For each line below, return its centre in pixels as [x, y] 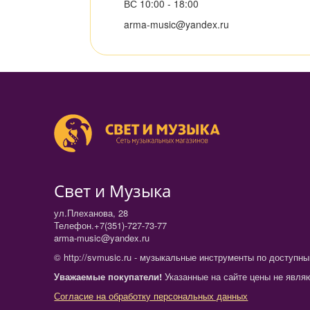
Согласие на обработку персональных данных [151, 296]
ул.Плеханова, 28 [91, 213]
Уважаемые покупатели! [108, 277]
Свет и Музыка [113, 191]
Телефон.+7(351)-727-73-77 [111, 226]
